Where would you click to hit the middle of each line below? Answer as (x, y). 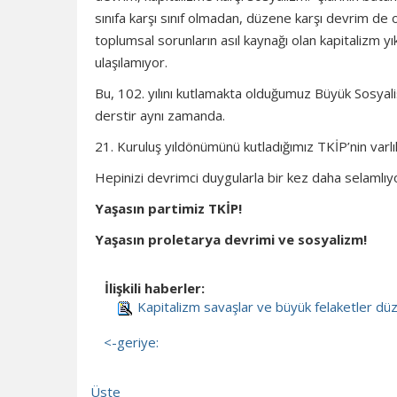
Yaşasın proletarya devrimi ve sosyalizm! (231, 239)
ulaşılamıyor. (131, 62)
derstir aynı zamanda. (160, 115)
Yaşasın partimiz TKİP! (168, 208)
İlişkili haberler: (155, 288)
